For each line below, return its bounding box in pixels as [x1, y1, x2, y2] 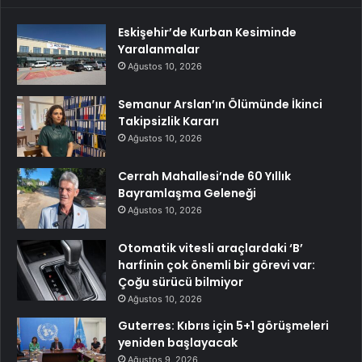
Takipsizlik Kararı [118, 112, 219, 129]
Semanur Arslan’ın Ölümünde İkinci [118, 95, 322, 112]
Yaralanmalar [118, 40, 200, 57]
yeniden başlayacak [118, 334, 238, 351]
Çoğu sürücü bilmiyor [118, 273, 243, 290]
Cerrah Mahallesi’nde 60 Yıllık [118, 167, 291, 184]
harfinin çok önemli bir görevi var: [118, 256, 315, 273]
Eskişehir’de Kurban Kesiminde [118, 23, 297, 40]
